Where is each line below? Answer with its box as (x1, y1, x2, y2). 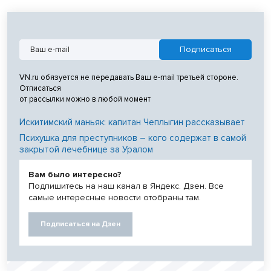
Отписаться (19, 83, 61, 93)
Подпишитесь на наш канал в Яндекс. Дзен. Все (28, 180, 224, 191)
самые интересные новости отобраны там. (28, 192, 201, 203)
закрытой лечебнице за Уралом (19, 143, 153, 155)
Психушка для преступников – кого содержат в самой (19, 132, 246, 143)
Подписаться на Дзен (41, 219, 120, 229)
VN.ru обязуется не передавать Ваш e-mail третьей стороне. (19, 72, 238, 82)
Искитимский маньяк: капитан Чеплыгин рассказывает (19, 116, 245, 128)
